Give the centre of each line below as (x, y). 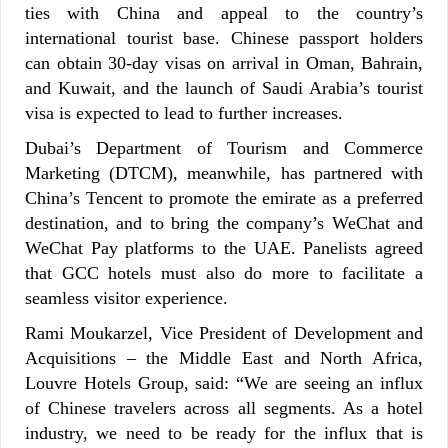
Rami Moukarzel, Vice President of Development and (224, 332)
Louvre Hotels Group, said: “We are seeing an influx (224, 382)
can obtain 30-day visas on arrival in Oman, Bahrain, (224, 62)
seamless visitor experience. (126, 297)
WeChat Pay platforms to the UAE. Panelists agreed (224, 247)
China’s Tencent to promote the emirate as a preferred (224, 197)
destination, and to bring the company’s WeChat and (224, 222)
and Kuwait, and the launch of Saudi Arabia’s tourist (224, 87)
